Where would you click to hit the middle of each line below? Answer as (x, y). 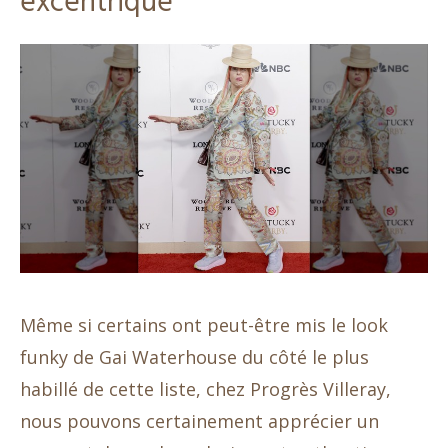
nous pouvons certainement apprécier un (199, 421)
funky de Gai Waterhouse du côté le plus (194, 357)
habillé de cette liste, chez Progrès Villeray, (205, 389)
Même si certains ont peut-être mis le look (204, 325)
